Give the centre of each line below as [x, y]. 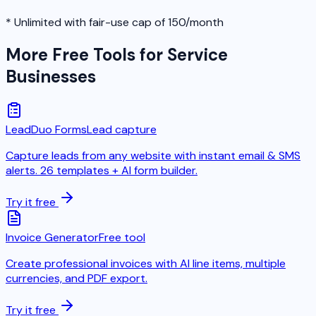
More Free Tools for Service [117, 54]
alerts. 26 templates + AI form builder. [102, 170]
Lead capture [122, 129]
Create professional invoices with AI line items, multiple [146, 263]
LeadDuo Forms [46, 129]
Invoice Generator [52, 237]
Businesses [51, 76]
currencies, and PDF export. [77, 278]
